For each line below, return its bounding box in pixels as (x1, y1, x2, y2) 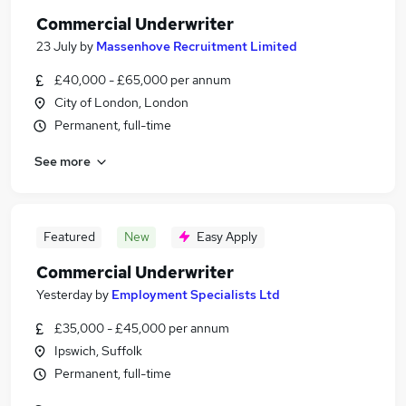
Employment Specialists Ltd (111, 286, 280, 303)
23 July (36, 38, 77, 54)
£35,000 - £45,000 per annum (54, 320, 229, 336)
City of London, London (54, 94, 188, 111)
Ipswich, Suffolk (54, 343, 142, 359)
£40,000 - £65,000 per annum (54, 72, 231, 88)
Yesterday (36, 286, 92, 303)
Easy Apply (197, 228, 257, 245)
